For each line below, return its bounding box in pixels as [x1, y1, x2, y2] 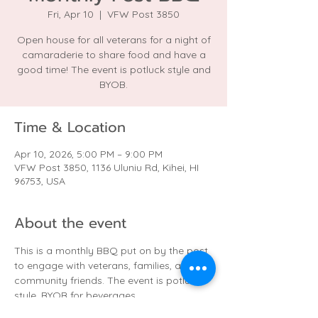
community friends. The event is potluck [14, 274, 204, 287]
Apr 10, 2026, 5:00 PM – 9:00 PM [14, 148, 163, 160]
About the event [14, 212, 126, 234]
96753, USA [14, 175, 65, 187]
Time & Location [14, 116, 126, 138]
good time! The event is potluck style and [16, 63, 211, 76]
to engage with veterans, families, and [14, 259, 196, 272]
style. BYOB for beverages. [14, 289, 138, 302]
